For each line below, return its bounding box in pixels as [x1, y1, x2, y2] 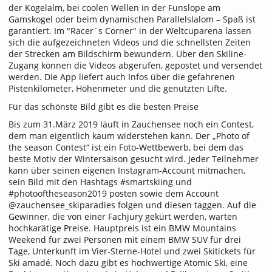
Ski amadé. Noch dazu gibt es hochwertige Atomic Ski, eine [8, 257, 248, 269]
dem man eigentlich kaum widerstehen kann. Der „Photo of [8, 130, 250, 142]
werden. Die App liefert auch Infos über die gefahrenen [8, 71, 235, 83]
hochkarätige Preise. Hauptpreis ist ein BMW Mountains [8, 222, 236, 234]
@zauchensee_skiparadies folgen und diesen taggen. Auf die [8, 199, 256, 211]
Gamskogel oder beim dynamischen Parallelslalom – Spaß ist [8, 13, 256, 25]
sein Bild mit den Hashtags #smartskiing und [8, 176, 192, 188]
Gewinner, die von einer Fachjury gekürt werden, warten [8, 211, 237, 223]
